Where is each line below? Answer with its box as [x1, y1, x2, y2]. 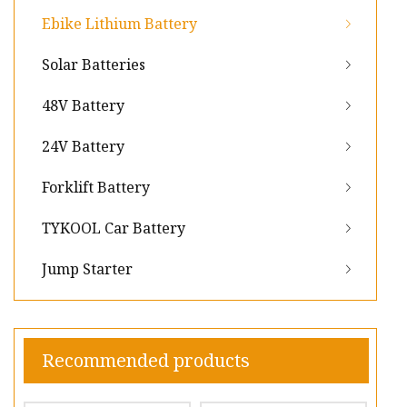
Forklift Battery [42, 177, 150, 198]
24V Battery [42, 136, 124, 157]
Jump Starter [42, 259, 133, 280]
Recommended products [42, 348, 250, 373]
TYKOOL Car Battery [42, 218, 185, 239]
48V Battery [42, 95, 124, 116]
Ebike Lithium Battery [42, 14, 197, 35]
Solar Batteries [42, 55, 145, 75]
